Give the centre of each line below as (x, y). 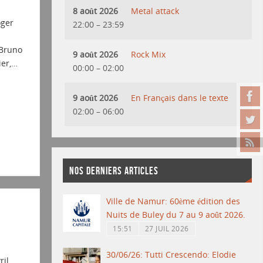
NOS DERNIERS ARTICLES (114, 171)
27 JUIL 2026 (167, 229)
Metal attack (155, 11)
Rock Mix (149, 54)
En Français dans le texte (180, 97)
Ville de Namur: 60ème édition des (173, 201)
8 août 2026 (96, 11)
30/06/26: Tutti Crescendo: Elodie (171, 255)
